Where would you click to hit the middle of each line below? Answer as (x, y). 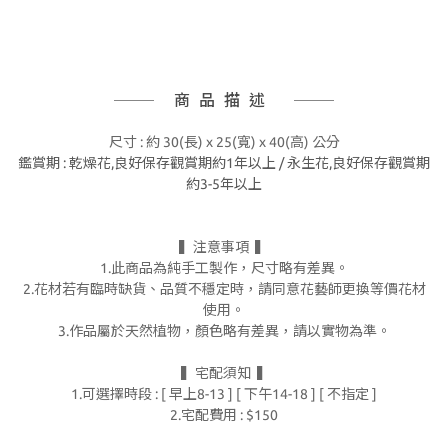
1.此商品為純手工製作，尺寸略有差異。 (224, 268)
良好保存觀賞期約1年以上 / (200, 163)
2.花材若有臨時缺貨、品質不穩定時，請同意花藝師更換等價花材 (224, 289)
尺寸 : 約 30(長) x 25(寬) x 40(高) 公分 (224, 142)
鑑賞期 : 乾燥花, (66, 163)
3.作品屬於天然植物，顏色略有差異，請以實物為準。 (224, 331)
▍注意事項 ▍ (224, 247)
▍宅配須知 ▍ (224, 373)
